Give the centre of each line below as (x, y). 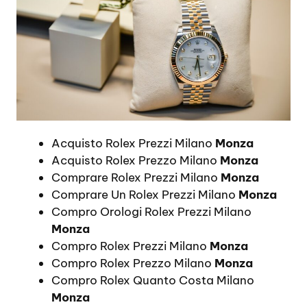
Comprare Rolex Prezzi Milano (136, 177)
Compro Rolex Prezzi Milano (131, 246)
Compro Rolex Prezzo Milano (133, 263)
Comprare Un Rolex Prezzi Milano (145, 194)
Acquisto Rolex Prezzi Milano (133, 143)
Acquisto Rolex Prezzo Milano (136, 160)
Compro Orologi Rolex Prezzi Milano (151, 211)
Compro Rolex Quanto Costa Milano (153, 280)
